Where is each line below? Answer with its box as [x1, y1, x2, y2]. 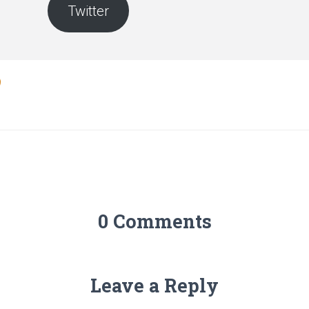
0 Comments [97, 209, 212, 233]
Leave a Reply [90, 273, 219, 297]
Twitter [67, 2, 109, 19]
